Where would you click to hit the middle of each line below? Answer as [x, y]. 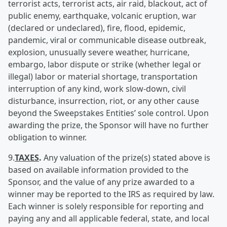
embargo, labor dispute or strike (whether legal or [105, 64]
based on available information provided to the [98, 170]
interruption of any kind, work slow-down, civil [97, 89]
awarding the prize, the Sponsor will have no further [108, 125]
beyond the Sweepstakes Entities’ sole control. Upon [108, 113]
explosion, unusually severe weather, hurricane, [99, 52]
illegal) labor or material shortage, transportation [103, 77]
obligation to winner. [47, 137]
